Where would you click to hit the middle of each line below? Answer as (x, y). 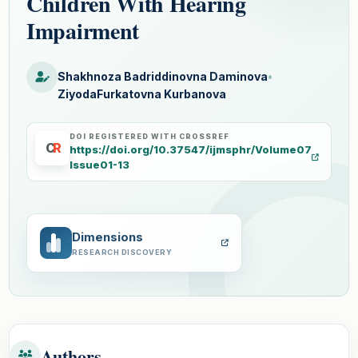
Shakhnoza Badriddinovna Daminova (163, 76)
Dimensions (107, 237)
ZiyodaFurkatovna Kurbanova (142, 93)
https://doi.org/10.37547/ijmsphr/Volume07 (191, 149)
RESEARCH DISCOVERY (122, 252)
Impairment (83, 30)
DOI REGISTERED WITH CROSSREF (149, 136)
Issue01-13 (99, 164)
